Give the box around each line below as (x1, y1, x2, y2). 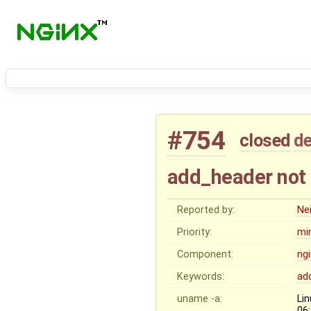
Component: (177, 249, 234, 261)
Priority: (177, 226, 212, 239)
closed (239, 130, 290, 151)
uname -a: (177, 293, 223, 305)
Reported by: (177, 204, 235, 217)
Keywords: (177, 271, 225, 283)
